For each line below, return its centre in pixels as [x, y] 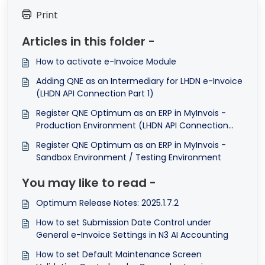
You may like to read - [89, 183]
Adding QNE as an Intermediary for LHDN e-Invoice [119, 81]
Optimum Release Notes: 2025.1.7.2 [107, 203]
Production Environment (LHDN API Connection [132, 126]
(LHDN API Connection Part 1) [95, 94]
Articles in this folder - [88, 42]
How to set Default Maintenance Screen [119, 255]
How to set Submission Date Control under [124, 223]
